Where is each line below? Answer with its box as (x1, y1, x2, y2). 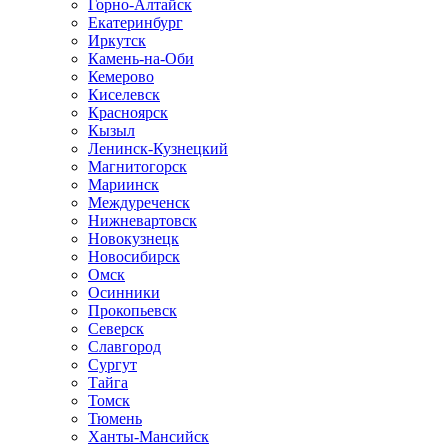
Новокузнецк (88, 230, 179, 247)
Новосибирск (88, 248, 180, 265)
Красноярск (88, 104, 168, 121)
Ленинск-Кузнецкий (88, 140, 228, 157)
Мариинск (88, 176, 159, 193)
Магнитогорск (88, 158, 187, 175)
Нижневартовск (88, 212, 197, 229)
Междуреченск (88, 194, 190, 211)
